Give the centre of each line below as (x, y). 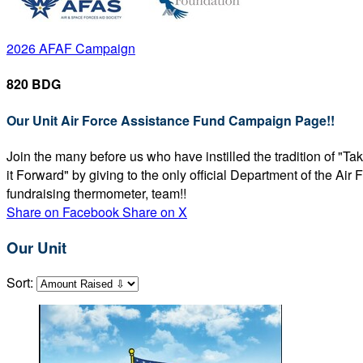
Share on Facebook (63, 211)
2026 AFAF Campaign (71, 48)
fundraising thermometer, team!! (96, 193)
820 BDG (34, 84)
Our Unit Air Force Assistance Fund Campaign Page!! (171, 120)
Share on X (155, 211)
